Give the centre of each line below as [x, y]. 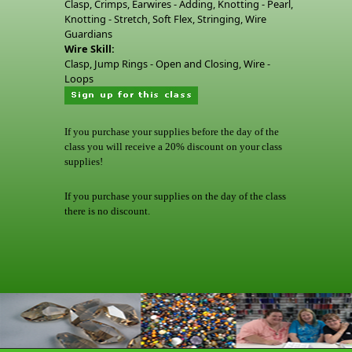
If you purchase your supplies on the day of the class [175, 196]
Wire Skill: [91, 49]
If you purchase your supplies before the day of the [172, 132]
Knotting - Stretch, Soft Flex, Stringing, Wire [165, 19]
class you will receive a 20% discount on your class [173, 147]
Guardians [88, 34]
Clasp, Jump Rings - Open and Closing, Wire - [167, 64]
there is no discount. [107, 211]
